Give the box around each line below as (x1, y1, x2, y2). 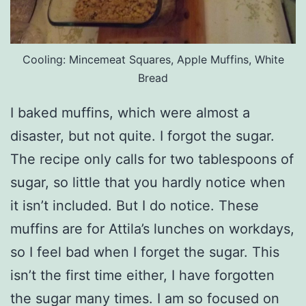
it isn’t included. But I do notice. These (10, 197, 259, 214)
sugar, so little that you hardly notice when (10, 173, 286, 191)
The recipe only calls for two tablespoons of (10, 150, 294, 167)
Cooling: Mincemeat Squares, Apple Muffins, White (22, 52, 284, 66)
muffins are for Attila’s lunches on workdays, (10, 220, 294, 237)
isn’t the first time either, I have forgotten (10, 266, 275, 283)
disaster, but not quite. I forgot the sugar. (10, 127, 275, 144)
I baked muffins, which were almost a (10, 104, 250, 121)
